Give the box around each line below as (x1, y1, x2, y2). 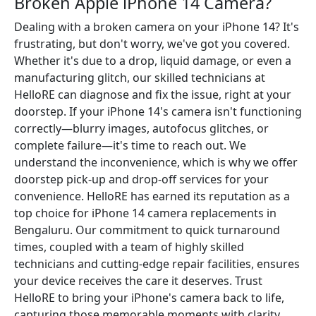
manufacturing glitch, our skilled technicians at (14, 70, 265, 85)
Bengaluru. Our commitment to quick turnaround (14, 222, 280, 238)
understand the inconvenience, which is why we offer (14, 154, 298, 170)
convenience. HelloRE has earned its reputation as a (14, 188, 290, 204)
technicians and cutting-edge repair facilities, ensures (14, 256, 300, 272)
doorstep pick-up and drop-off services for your (14, 171, 269, 187)
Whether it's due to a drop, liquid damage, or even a (14, 53, 291, 68)
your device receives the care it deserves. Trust (14, 273, 262, 288)
